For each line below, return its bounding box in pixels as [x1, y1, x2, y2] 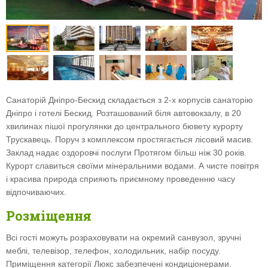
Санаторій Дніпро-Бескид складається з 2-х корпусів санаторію [6, 95, 253, 105]
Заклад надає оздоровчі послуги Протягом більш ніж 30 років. [6, 148, 246, 157]
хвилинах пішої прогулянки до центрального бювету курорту [6, 121, 243, 131]
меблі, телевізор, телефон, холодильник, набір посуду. [6, 246, 221, 255]
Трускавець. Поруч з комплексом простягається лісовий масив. [6, 135, 253, 144]
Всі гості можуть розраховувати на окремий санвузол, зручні [6, 233, 241, 242]
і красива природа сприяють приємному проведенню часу [6, 174, 235, 184]
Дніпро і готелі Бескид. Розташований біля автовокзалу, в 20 [6, 108, 241, 118]
